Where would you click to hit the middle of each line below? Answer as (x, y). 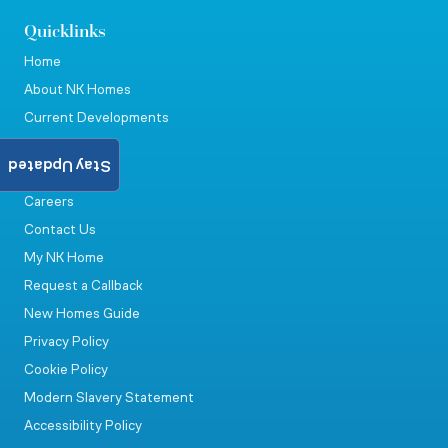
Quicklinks (65, 30)
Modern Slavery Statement (109, 398)
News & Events (71, 174)
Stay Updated (59, 165)
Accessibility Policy (83, 426)
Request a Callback (83, 286)
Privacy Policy (66, 342)
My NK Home (64, 258)
